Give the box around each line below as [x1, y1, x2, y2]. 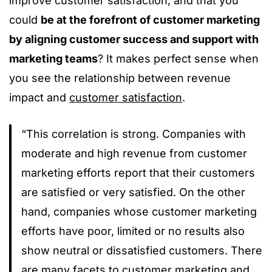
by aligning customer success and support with [9, 32, 259, 46]
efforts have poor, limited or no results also [21, 224, 245, 237]
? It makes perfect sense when [98, 52, 259, 65]
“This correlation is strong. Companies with [21, 127, 246, 140]
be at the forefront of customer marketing [41, 13, 260, 26]
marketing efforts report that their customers [21, 166, 255, 179]
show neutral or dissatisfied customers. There [21, 243, 262, 257]
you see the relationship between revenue [9, 71, 231, 84]
